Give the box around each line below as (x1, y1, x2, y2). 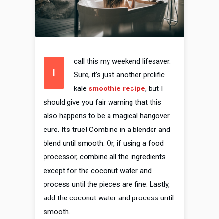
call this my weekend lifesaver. (74, 57, 171, 66)
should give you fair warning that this (44, 98, 161, 107)
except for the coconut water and (44, 166, 152, 175)
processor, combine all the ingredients (44, 153, 166, 162)
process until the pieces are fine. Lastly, (44, 180, 170, 189)
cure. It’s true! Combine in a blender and (44, 125, 170, 134)
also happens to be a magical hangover (44, 111, 170, 121)
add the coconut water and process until (44, 194, 174, 203)
